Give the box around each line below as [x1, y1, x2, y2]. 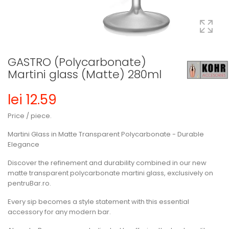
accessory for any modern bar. [8, 207, 111, 217]
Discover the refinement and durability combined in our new [8, 158, 207, 168]
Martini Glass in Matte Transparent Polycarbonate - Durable [8, 129, 204, 139]
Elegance [8, 140, 39, 149]
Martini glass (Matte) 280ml [8, 66, 162, 82]
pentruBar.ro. [8, 178, 51, 188]
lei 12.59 [8, 90, 57, 109]
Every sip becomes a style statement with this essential [8, 197, 189, 207]
